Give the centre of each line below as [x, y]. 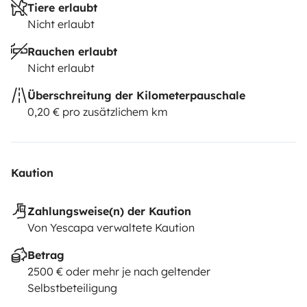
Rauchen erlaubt [72, 52]
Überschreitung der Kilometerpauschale [136, 96]
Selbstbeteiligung [72, 288]
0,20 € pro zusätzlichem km [98, 112]
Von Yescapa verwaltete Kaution [111, 228]
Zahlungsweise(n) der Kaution [109, 211]
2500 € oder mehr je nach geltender [119, 272]
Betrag [46, 255]
